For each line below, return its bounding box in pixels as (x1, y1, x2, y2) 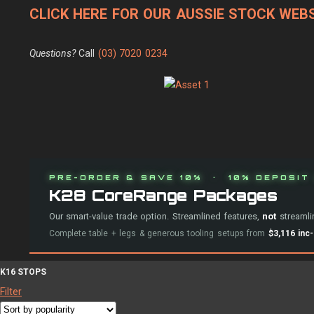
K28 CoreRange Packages (49, 186, 278, 205)
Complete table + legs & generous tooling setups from (49, 228, 268, 238)
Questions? (29, 48, 79, 59)
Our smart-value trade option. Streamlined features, (49, 211, 263, 221)
